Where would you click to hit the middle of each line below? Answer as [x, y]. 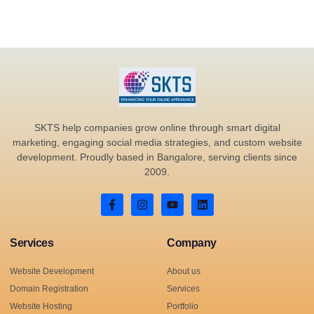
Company [192, 243]
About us [184, 272]
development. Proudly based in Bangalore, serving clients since [157, 157]
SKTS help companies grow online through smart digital [157, 128]
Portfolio [183, 307]
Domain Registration [49, 289]
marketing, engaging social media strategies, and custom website [157, 143]
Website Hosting [41, 307]
